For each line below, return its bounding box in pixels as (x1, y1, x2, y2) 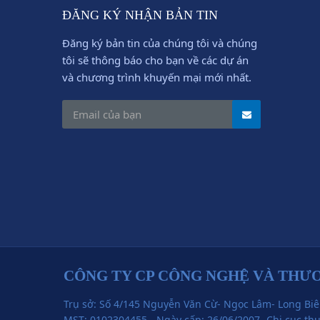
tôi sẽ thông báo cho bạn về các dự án (62, 53, 249, 67)
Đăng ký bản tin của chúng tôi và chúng (62, 36, 257, 50)
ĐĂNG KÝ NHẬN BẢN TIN (62, 8, 218, 22)
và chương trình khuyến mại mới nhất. (62, 70, 251, 84)
